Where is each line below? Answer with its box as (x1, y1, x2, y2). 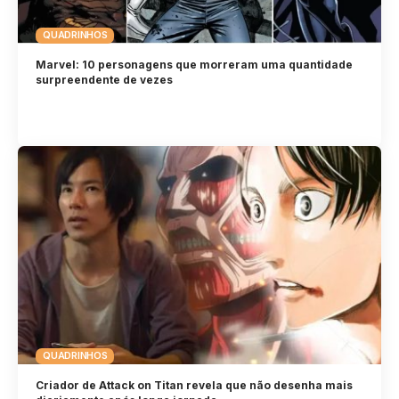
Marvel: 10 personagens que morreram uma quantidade (36, 57, 354, 71)
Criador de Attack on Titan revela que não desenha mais (36, 378, 354, 392)
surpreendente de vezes (36, 72, 174, 86)
